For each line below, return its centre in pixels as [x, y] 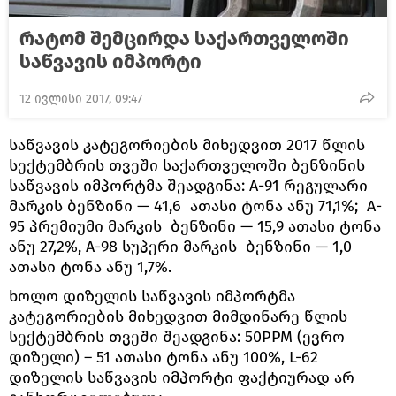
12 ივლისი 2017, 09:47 [81, 98]
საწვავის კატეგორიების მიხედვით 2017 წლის [187, 145]
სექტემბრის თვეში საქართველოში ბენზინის [187, 165]
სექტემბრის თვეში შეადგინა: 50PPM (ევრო [177, 336]
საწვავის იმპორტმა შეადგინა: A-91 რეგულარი [188, 185]
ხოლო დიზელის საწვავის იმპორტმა [152, 296]
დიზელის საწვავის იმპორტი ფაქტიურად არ [182, 377]
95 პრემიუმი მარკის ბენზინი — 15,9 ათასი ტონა [195, 226]
